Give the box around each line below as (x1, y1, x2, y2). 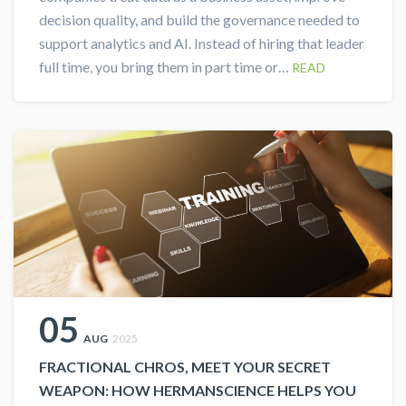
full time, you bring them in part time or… (39, 57, 292, 75)
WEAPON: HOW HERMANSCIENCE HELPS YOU (39, 381, 356, 399)
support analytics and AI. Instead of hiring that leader (39, 34, 364, 52)
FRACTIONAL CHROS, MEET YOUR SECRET (39, 357, 331, 375)
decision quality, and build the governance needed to (39, 10, 360, 28)
